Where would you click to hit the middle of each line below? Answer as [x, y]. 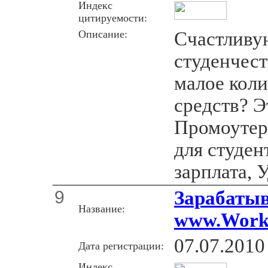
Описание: [103, 34]
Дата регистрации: [121, 246]
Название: [102, 208]
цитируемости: [113, 18]
